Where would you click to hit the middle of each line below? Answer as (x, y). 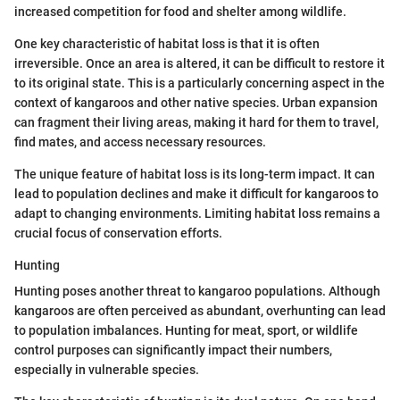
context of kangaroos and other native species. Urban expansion (196, 103)
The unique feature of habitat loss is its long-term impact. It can (195, 174)
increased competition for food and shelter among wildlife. (180, 12)
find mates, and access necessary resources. (140, 142)
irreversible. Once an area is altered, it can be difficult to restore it (200, 63)
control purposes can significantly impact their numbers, (173, 350)
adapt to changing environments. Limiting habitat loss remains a (197, 213)
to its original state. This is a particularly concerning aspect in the (200, 83)
